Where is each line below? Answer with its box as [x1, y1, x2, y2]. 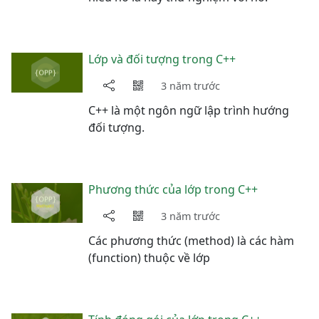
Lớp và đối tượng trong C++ [88, 51, 236, 67]
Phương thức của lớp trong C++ [88, 182, 258, 197]
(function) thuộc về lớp [88, 250, 210, 266]
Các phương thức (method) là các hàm [88, 233, 294, 249]
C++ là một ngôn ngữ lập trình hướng [88, 103, 289, 118]
